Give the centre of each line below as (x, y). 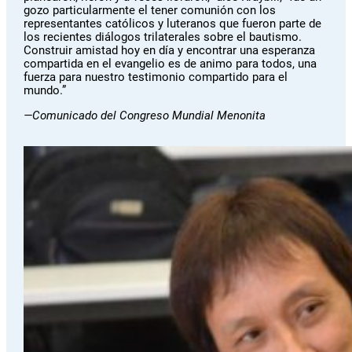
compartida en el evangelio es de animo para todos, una (170, 64)
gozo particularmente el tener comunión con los (150, 11)
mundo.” (45, 91)
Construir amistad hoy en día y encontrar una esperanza (170, 51)
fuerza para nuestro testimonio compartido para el (156, 77)
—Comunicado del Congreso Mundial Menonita (145, 116)
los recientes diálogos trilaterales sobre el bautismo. (163, 37)
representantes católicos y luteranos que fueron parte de (173, 24)
